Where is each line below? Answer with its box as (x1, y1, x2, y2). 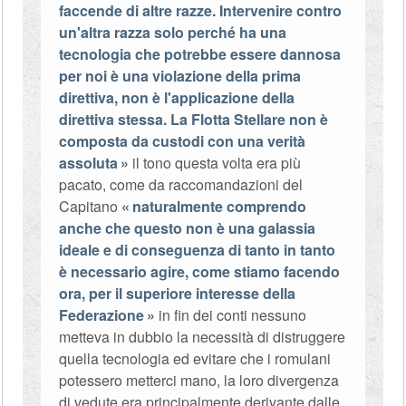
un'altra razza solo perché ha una (59, 22, 287, 43)
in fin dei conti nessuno (155, 304, 307, 325)
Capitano (59, 196, 122, 217)
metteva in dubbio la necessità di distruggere (59, 326, 346, 347)
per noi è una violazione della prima (59, 65, 302, 86)
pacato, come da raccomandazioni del (59, 174, 304, 195)
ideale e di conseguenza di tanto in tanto (59, 239, 336, 260)
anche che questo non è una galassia (59, 217, 316, 238)
